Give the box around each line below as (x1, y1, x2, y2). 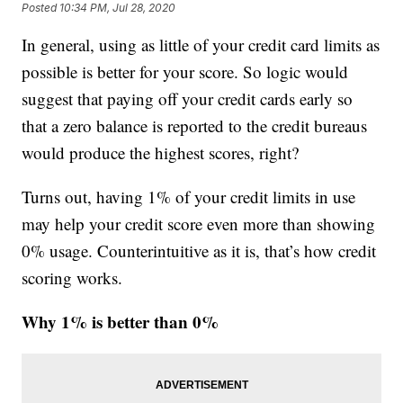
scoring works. (22, 266, 123, 290)
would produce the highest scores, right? (22, 141, 300, 165)
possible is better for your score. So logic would (22, 60, 349, 84)
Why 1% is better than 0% (22, 309, 219, 335)
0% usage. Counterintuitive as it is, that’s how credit (22, 239, 377, 263)
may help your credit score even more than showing (22, 212, 376, 236)
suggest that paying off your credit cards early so (22, 87, 354, 111)
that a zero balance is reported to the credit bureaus (22, 114, 368, 138)
